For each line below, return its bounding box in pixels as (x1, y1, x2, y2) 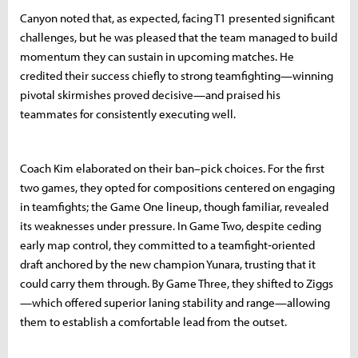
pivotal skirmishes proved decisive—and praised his (20, 86, 280, 102)
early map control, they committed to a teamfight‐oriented (20, 237, 315, 253)
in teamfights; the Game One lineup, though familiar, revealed (20, 198, 328, 214)
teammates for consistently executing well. (20, 105, 236, 121)
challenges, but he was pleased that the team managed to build (20, 29, 337, 45)
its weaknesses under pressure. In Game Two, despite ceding (20, 217, 321, 233)
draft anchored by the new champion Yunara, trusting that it (20, 256, 316, 272)
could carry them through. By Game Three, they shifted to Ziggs (20, 275, 333, 291)
